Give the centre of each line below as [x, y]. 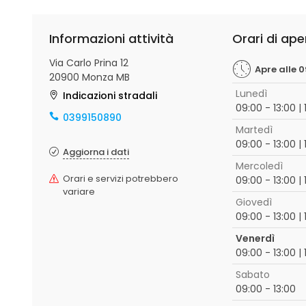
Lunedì [251, 94]
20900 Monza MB [89, 77]
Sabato [252, 275]
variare [79, 192]
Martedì [254, 130]
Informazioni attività [111, 39]
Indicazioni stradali [110, 96]
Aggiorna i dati [96, 152]
